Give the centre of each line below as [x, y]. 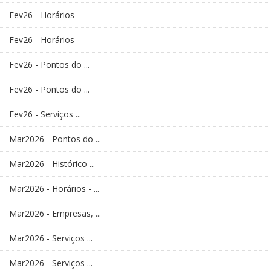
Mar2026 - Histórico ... [52, 164]
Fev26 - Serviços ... [45, 114]
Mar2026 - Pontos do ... [55, 139]
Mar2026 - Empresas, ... [55, 214]
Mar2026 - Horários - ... [54, 189]
